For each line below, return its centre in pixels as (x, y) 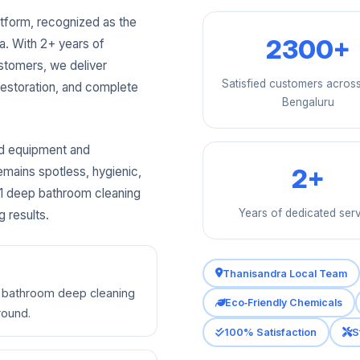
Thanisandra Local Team (284, 273)
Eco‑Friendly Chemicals (283, 303)
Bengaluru (308, 102)
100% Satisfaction (270, 333)
